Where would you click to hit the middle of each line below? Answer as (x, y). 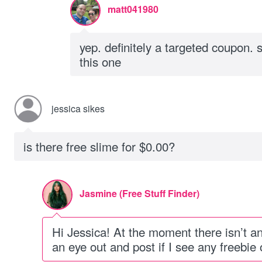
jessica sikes (78, 108)
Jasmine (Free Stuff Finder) (139, 193)
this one (100, 61)
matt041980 (133, 9)
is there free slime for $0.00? (99, 146)
